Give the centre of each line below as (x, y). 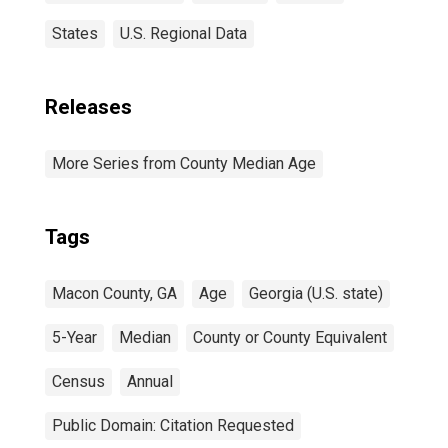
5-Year (74, 337)
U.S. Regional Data (183, 33)
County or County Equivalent (290, 337)
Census (78, 381)
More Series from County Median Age (184, 163)
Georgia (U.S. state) (316, 293)
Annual (150, 381)
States (75, 33)
